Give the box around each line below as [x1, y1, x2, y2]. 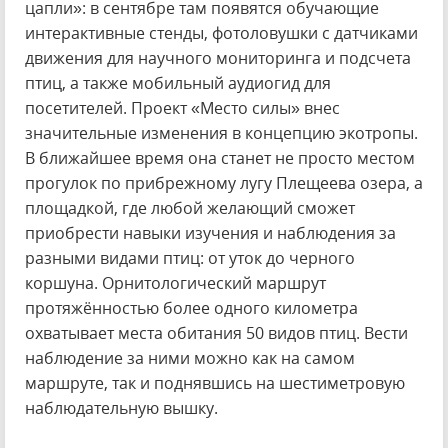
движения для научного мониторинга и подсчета [25, 47, 411, 69]
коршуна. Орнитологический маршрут [25, 272, 326, 294]
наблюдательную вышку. [25, 397, 218, 419]
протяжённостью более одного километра [25, 297, 358, 319]
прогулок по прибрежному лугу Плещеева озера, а [25, 172, 423, 194]
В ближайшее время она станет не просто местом [25, 147, 415, 169]
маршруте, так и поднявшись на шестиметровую [25, 372, 405, 394]
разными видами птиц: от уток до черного [25, 247, 355, 269]
